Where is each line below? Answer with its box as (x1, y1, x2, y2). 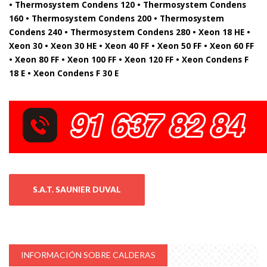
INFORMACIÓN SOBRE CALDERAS (21, 249, 156, 260)
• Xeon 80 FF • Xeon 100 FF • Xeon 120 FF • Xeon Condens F (9, 53, 249, 65)
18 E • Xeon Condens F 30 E (9, 67, 119, 79)
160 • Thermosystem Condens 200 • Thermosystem (9, 12, 224, 24)
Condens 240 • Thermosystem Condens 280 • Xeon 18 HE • (9, 26, 250, 38)
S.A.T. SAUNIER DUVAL (33, 184, 121, 194)
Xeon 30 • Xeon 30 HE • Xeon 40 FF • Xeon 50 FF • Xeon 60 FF (9, 39, 254, 51)
